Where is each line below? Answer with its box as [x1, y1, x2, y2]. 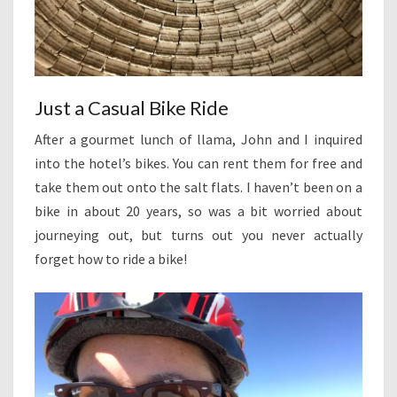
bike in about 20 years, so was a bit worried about [35, 202, 362, 221]
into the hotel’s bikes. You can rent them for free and [35, 154, 362, 173]
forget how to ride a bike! [35, 250, 187, 269]
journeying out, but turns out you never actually [35, 226, 362, 245]
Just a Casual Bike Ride [35, 96, 229, 121]
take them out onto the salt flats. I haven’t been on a [35, 178, 362, 197]
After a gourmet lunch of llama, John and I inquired [35, 130, 362, 149]
